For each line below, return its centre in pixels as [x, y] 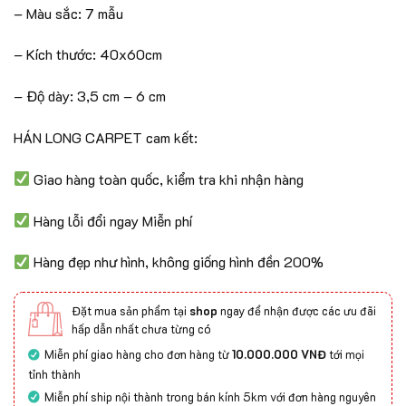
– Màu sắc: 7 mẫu [68, 13]
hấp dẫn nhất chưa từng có [141, 329]
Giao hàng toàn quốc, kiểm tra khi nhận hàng [167, 179]
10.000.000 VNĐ [280, 354]
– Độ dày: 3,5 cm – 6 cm [90, 96]
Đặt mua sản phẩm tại [130, 311]
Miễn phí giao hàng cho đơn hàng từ [139, 354]
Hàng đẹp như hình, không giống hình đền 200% [177, 262]
